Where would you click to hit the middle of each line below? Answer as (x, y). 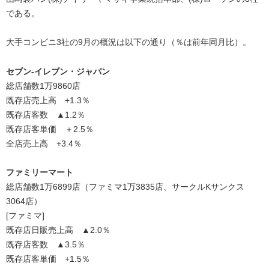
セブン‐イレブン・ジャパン (58, 71)
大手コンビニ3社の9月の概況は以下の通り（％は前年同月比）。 (128, 42)
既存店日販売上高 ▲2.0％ (58, 230)
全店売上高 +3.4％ (44, 143)
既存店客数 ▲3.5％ (46, 245)
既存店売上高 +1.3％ (48, 100)
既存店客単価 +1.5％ (48, 259)
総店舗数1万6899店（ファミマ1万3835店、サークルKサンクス (125, 187)
